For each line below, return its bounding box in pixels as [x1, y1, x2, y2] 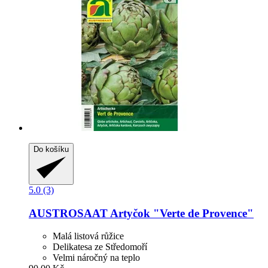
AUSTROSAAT [29, 206, 108, 220]
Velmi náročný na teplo [53, 252, 140, 263]
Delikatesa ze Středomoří [53, 242, 147, 252]
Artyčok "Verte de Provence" [108, 206, 254, 220]
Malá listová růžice [53, 231, 124, 242]
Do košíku [33, 144, 69, 154]
